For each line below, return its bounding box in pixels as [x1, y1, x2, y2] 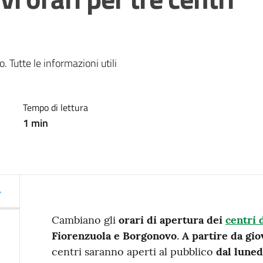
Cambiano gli [51, 213, 119, 227]
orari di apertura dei [118, 213, 225, 227]
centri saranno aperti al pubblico [51, 245, 216, 258]
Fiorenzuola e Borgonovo [51, 229, 177, 242]
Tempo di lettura [22, 100, 88, 114]
